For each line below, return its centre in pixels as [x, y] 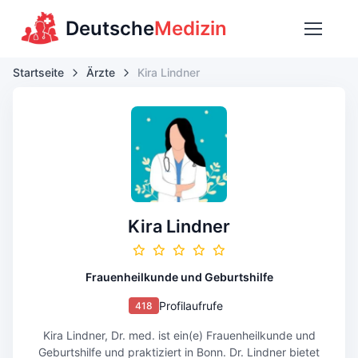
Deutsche [110, 28]
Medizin [191, 28]
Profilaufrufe [191, 306]
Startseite [38, 72]
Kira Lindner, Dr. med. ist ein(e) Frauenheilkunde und [179, 335]
